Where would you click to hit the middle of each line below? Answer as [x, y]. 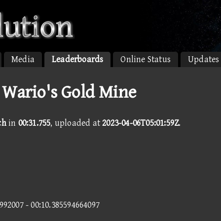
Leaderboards [78, 59]
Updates [204, 59]
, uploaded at [76, 123]
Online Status [146, 59]
